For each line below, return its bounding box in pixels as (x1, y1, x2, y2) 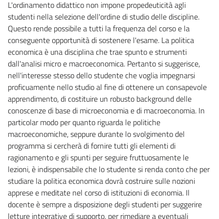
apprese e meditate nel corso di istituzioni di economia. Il (8, 186, 190, 198)
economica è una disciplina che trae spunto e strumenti (8, 45, 187, 58)
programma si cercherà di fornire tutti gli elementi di (8, 139, 175, 152)
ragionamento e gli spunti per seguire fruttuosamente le (8, 151, 189, 163)
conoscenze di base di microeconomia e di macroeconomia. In (8, 104, 205, 116)
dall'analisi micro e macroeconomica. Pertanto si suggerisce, (8, 57, 200, 69)
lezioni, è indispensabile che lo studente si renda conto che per (8, 163, 210, 175)
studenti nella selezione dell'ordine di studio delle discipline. (8, 10, 199, 22)
